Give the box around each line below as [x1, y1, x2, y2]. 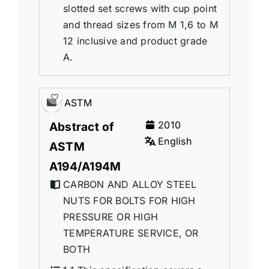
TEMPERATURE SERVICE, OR [63, 226, 199, 239]
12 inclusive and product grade [63, 34, 208, 47]
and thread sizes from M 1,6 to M [63, 18, 218, 31]
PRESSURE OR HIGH [63, 210, 159, 223]
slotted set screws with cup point [63, 2, 217, 14]
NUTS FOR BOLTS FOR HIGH [63, 194, 196, 207]
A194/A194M [49, 159, 121, 174]
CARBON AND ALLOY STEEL [63, 178, 197, 190]
